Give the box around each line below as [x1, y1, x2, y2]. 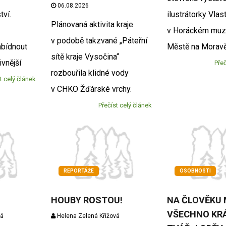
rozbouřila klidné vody [50, 68, 129, 78]
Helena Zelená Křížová [55, 212, 120, 220]
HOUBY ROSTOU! [50, 195, 123, 206]
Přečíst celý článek [98, 101, 152, 109]
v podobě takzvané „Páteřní [50, 35, 147, 45]
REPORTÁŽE [63, 168, 94, 174]
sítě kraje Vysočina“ [50, 51, 119, 62]
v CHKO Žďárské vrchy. [50, 84, 134, 94]
